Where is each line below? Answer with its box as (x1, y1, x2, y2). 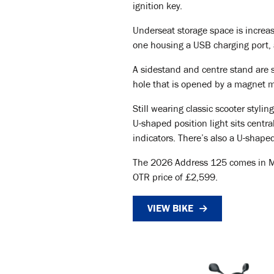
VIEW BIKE (147, 202, 193, 214)
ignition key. (133, 2, 187, 12)
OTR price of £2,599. (133, 174, 218, 183)
